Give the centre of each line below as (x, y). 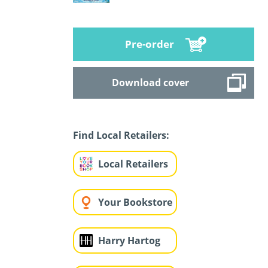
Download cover (150, 83)
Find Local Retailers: (121, 135)
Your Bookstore (135, 202)
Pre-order (149, 44)
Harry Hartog (129, 241)
